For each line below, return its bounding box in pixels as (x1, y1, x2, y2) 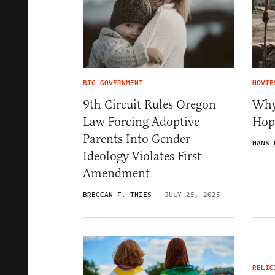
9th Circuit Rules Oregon (83, 96, 216, 112)
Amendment (83, 165, 150, 181)
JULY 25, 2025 (165, 189, 220, 200)
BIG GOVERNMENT (83, 77, 143, 88)
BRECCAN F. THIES (83, 189, 152, 200)
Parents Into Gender (83, 131, 190, 147)
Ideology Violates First (83, 148, 201, 164)
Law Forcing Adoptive (83, 114, 199, 130)
